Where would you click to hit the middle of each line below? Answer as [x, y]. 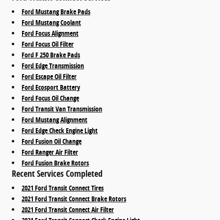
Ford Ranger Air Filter [50, 152]
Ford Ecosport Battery [51, 87]
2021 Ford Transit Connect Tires [63, 188]
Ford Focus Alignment [50, 33]
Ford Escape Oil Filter [49, 76]
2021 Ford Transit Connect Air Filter [68, 209]
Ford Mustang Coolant [51, 22]
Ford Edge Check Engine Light [60, 130]
